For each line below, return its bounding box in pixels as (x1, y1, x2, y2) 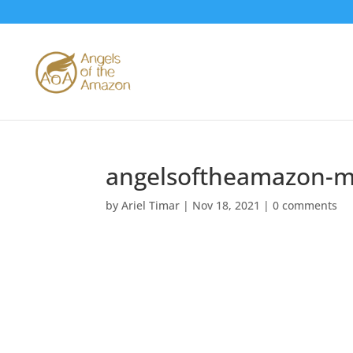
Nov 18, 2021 (192, 198, 261, 213)
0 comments (273, 198, 338, 213)
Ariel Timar (121, 198, 180, 213)
